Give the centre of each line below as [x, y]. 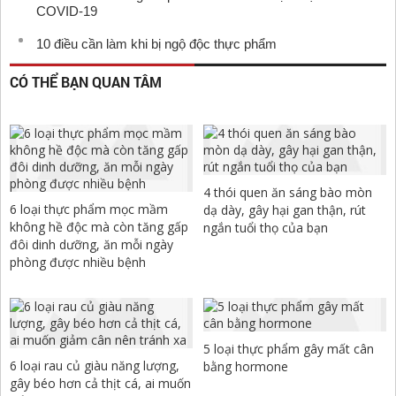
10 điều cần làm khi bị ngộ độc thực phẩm [156, 44]
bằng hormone [246, 367]
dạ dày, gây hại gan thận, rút [285, 210]
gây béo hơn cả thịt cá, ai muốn [100, 384]
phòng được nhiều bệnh [78, 263]
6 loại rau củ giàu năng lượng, [95, 366]
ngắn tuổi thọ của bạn [266, 228]
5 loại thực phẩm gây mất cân [289, 349]
